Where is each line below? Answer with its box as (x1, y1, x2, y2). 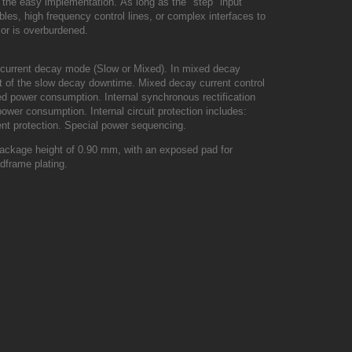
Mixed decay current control (138, 77, 265, 89)
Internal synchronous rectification (104, 91, 255, 103)
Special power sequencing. (64, 119, 186, 131)
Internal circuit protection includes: (90, 105, 247, 117)
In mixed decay (170, 63, 240, 75)
